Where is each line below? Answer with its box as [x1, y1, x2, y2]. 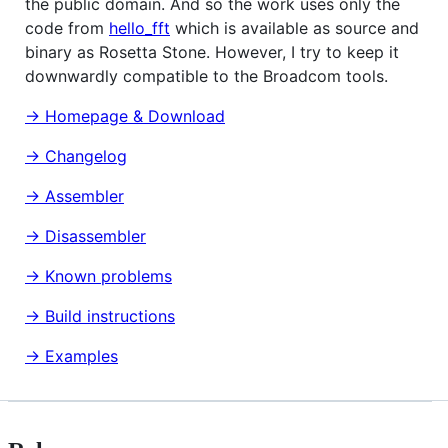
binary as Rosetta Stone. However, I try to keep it [25, 41, 399, 62]
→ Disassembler [25, 225, 146, 246]
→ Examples [25, 345, 118, 366]
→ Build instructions [25, 305, 175, 326]
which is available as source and [170, 17, 419, 38]
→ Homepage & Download [25, 105, 225, 126]
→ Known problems [25, 265, 172, 286]
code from [25, 17, 109, 38]
